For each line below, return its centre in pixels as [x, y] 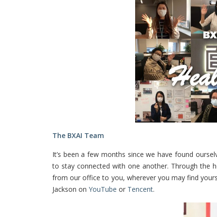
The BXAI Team [78, 135]
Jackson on [70, 189]
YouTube [103, 189]
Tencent [140, 189]
